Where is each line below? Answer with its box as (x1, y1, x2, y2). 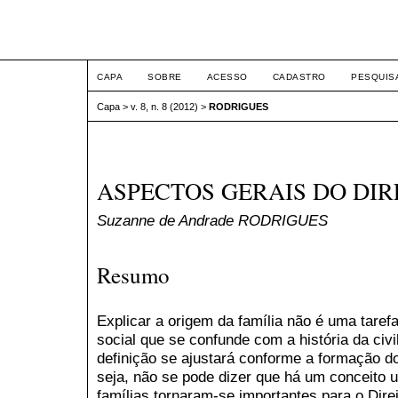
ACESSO (206, 72, 248, 82)
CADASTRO (272, 72, 326, 82)
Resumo (97, 259, 170, 290)
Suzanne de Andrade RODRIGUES (97, 211, 328, 230)
